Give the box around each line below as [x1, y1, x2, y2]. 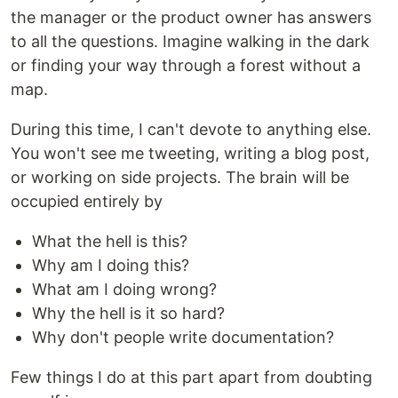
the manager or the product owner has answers [11, 8, 371, 27]
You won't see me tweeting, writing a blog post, [11, 144, 370, 163]
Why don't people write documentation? [32, 328, 334, 346]
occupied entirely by [11, 192, 163, 211]
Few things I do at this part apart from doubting [11, 368, 372, 386]
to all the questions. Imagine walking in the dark [11, 32, 370, 51]
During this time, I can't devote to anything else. [11, 120, 371, 139]
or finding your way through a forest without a [11, 56, 361, 75]
